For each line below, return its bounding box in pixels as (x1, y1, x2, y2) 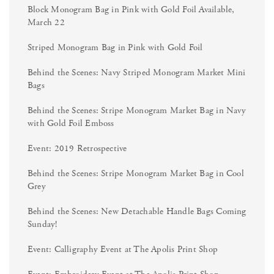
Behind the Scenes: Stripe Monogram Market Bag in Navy (28, 104, 246, 116)
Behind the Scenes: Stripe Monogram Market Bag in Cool (28, 167, 244, 179)
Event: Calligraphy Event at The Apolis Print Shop (28, 243, 218, 255)
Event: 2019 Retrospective (28, 142, 127, 154)
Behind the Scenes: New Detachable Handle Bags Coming (28, 205, 246, 217)
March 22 (28, 16, 65, 28)
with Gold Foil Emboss (28, 117, 114, 129)
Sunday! (28, 218, 57, 230)
